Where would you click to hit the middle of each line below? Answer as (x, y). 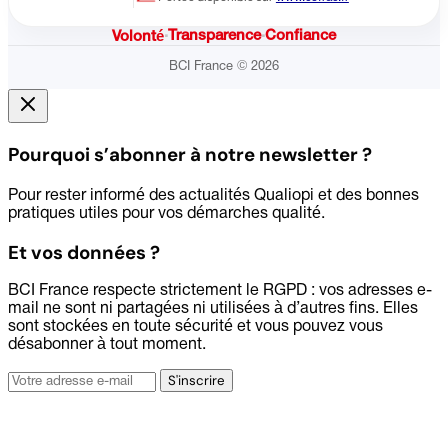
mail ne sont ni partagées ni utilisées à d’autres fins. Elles (213, 309)
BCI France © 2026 (224, 67)
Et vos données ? (84, 253)
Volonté (138, 37)
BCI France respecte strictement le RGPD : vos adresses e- (220, 291)
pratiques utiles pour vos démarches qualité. (166, 213)
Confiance (300, 35)
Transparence (214, 35)
